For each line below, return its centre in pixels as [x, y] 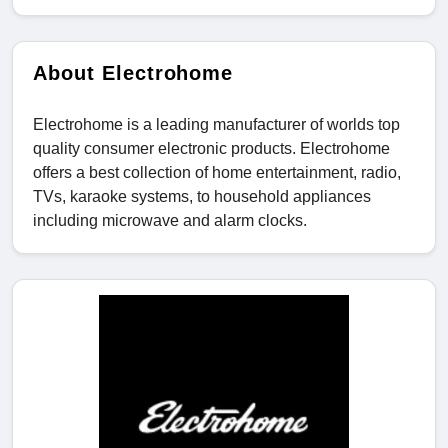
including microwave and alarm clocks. [170, 221]
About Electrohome [133, 73]
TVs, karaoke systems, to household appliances [202, 197]
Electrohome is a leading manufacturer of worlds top [216, 125]
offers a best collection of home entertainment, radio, [217, 173]
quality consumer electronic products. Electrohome [211, 149]
